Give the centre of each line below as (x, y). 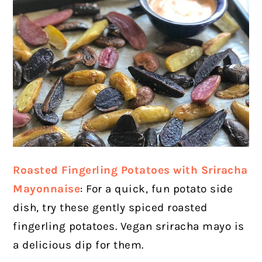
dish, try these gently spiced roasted (110, 207)
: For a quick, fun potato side (157, 189)
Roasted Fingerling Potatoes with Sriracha (130, 170)
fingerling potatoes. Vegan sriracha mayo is (129, 226)
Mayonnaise (47, 189)
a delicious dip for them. (80, 245)
